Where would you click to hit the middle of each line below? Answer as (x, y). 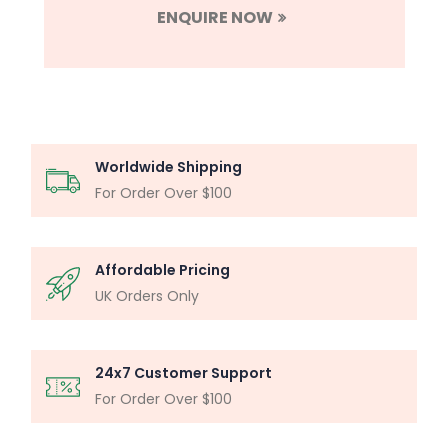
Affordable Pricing (162, 270)
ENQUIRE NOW (215, 18)
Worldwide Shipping (168, 167)
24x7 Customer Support (183, 373)
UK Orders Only (147, 296)
